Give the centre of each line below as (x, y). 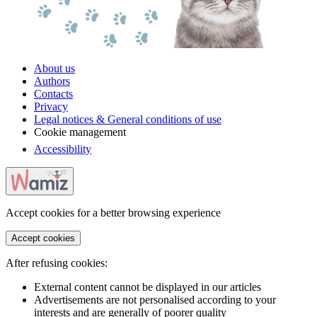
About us (54, 69)
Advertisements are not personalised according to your (155, 299)
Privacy (51, 107)
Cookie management (80, 132)
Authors (52, 81)
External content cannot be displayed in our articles (148, 287)
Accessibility (63, 149)
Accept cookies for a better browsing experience (113, 212)
